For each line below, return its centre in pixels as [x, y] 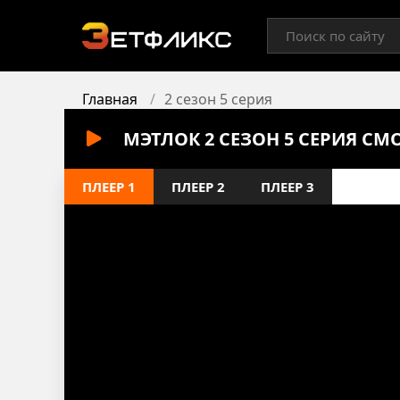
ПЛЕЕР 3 [287, 187]
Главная [110, 99]
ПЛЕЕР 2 [198, 187]
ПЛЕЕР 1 [109, 187]
